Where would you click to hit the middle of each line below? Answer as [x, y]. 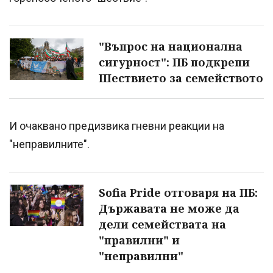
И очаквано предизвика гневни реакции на [117, 126]
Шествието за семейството [181, 78]
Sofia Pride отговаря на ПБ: [178, 192]
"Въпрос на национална [171, 46]
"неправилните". [49, 144]
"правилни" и [139, 240]
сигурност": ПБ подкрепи [174, 62]
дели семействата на [162, 224]
